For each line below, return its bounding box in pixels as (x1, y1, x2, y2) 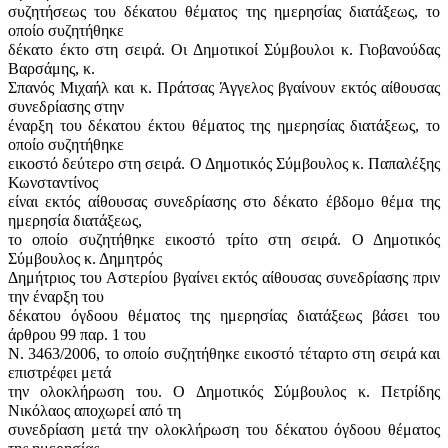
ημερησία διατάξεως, (8, 211, 142, 229)
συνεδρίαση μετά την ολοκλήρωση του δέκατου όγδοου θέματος (8, 420, 440, 438)
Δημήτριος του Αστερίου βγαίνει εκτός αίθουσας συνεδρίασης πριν (8, 268, 440, 286)
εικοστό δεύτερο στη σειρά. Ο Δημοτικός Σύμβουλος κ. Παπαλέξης (8, 154, 440, 172)
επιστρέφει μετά (8, 363, 111, 381)
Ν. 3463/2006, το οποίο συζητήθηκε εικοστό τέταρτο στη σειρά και (8, 344, 440, 362)
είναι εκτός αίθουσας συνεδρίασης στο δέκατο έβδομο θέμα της (8, 192, 440, 210)
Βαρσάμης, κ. (8, 59, 95, 77)
